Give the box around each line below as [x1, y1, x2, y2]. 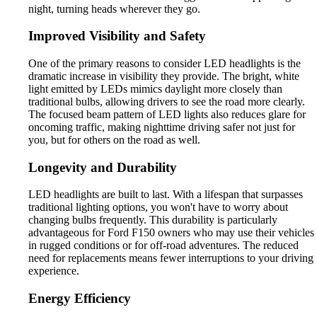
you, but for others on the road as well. [28, 134, 200, 146]
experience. [28, 265, 79, 277]
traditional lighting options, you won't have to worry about [28, 201, 288, 214]
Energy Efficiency [28, 291, 131, 306]
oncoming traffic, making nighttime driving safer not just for [28, 121, 295, 134]
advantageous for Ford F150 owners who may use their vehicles [28, 226, 314, 239]
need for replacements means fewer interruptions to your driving [28, 252, 313, 265]
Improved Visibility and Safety [28, 28, 206, 44]
